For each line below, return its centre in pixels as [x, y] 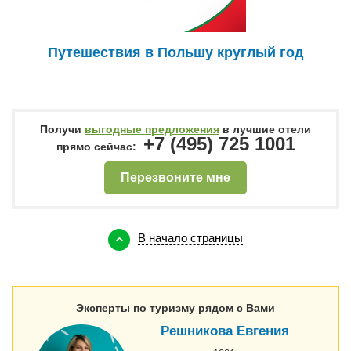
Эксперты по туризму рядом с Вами [175, 308]
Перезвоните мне [175, 177]
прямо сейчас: [98, 146]
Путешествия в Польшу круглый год [175, 52]
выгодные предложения [152, 129]
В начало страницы [190, 238]
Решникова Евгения [225, 331]
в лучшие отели [265, 129]
